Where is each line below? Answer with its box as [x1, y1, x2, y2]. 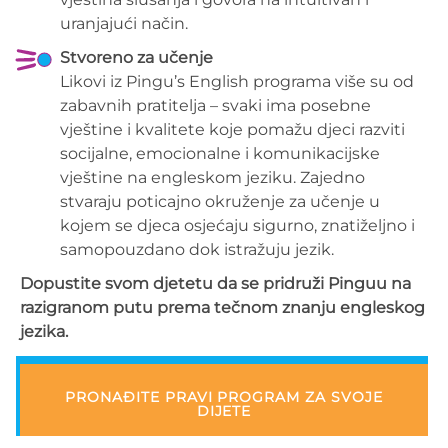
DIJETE [196, 402, 252, 421]
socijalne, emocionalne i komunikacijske [60, 144, 380, 164]
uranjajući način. [60, 14, 188, 34]
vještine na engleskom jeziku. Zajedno [60, 168, 365, 188]
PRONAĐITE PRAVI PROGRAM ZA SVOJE [65, 388, 383, 407]
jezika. [20, 322, 68, 342]
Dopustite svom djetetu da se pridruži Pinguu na [20, 274, 411, 294]
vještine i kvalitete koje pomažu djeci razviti [60, 120, 405, 140]
